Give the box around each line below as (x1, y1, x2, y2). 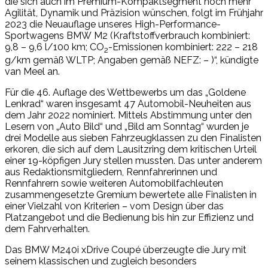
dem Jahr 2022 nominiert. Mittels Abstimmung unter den (5, 109, 252, 121)
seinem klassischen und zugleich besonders (5, 255, 197, 267)
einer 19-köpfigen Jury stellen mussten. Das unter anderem (5, 154, 262, 166)
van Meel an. (5, 65, 60, 77)
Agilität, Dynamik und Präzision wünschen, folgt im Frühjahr (5, 7, 263, 19)
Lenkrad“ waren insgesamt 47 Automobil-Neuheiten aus (5, 98, 251, 109)
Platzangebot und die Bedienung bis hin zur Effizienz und (5, 211, 254, 223)
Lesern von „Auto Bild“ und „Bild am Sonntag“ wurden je (5, 120, 249, 132)
